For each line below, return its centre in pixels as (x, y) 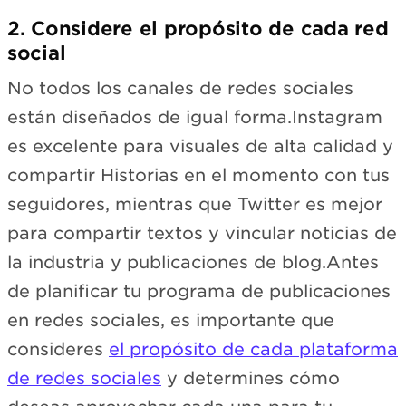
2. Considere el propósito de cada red (198, 28)
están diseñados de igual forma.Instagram (195, 118)
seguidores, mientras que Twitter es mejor (195, 205)
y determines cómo (251, 379)
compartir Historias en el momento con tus (198, 176)
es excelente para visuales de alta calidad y (200, 147)
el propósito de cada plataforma (253, 350)
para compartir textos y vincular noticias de (202, 234)
